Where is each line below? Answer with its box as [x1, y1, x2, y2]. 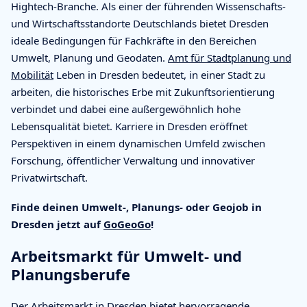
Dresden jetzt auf [11, 217, 103, 231]
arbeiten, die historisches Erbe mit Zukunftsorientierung [11, 84, 275, 99]
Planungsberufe [11, 263, 130, 284]
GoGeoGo [103, 217, 151, 231]
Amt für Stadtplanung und [168, 50, 291, 64]
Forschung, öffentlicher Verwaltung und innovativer [11, 153, 255, 167]
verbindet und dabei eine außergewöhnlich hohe [11, 101, 241, 116]
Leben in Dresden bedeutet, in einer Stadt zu [53, 67, 265, 82]
